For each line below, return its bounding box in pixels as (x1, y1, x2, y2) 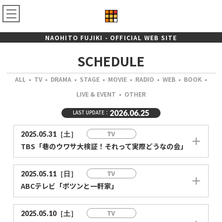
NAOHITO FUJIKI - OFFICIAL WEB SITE (45, 33, 177, 42)
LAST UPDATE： (72, 109, 110, 116)
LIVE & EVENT (76, 90, 116, 98)
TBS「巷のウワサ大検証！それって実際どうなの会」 (21, 141, 188, 151)
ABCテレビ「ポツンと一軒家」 (21, 180, 118, 191)
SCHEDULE (77, 52, 145, 70)
